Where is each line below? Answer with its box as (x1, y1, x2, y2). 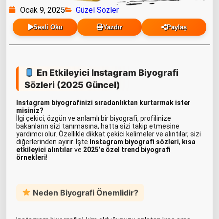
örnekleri (16, 153, 46, 161)
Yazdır (103, 23, 122, 31)
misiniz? (16, 106, 44, 114)
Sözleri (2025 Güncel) (24, 79, 120, 90)
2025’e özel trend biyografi (83, 145, 171, 153)
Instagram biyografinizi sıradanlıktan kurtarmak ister (16, 98, 191, 107)
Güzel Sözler (76, 5, 119, 15)
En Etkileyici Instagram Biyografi (34, 67, 178, 78)
